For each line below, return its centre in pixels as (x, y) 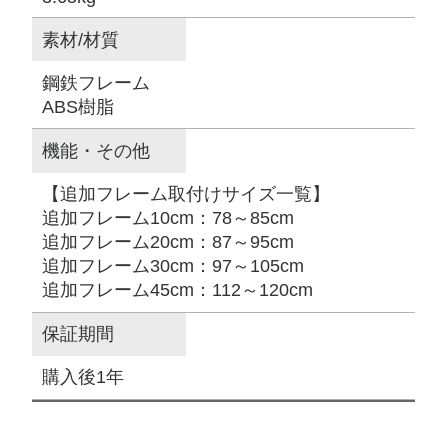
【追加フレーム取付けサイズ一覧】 (186, 194)
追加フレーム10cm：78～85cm (168, 218)
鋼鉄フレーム (96, 82)
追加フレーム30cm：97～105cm (173, 266)
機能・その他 (96, 150)
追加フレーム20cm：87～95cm (168, 242)
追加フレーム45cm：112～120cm (178, 290)
